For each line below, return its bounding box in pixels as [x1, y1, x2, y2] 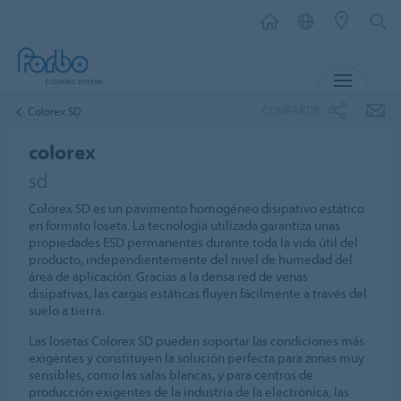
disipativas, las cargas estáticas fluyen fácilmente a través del [29, 285, 368, 302]
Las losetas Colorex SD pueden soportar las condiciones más [29, 332, 365, 349]
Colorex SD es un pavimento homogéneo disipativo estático [29, 200, 365, 217]
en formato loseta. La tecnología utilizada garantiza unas [29, 217, 341, 234]
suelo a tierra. [29, 302, 105, 319]
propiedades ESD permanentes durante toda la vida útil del [29, 234, 359, 251]
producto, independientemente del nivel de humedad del [29, 251, 354, 268]
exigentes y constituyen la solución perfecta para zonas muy [29, 349, 365, 366]
